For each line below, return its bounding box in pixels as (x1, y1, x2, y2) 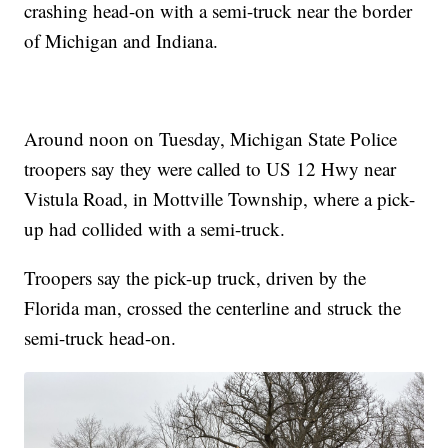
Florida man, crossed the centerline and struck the (24, 295, 402, 321)
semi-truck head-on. (24, 325, 177, 351)
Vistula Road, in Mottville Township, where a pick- (24, 186, 416, 212)
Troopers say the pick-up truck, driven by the (24, 265, 367, 291)
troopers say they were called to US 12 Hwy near (24, 156, 397, 182)
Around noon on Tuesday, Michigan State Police (24, 126, 398, 152)
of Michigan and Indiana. (24, 28, 219, 54)
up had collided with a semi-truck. (24, 216, 286, 242)
